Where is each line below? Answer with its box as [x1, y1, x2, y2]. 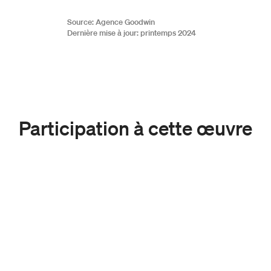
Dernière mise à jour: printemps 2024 [67, 27, 197, 38]
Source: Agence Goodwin [67, 16, 155, 27]
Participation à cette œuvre [19, 115, 252, 140]
